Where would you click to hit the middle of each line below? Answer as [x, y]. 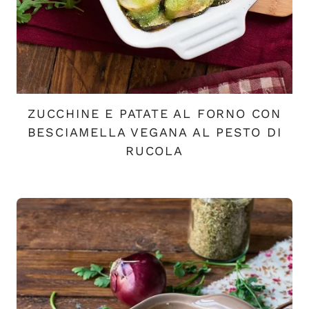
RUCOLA [154, 150]
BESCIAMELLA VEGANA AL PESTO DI [154, 132]
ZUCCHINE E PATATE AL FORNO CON [154, 113]
